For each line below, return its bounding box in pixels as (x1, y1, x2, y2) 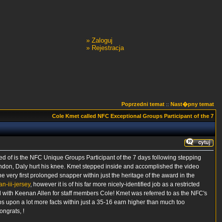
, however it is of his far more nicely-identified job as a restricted (30, 181, 200, 188)
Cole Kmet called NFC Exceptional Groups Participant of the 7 (52, 113, 214, 119)
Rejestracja (92, 44, 124, 52)
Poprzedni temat (121, 101, 165, 107)
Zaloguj (92, 37, 112, 44)
